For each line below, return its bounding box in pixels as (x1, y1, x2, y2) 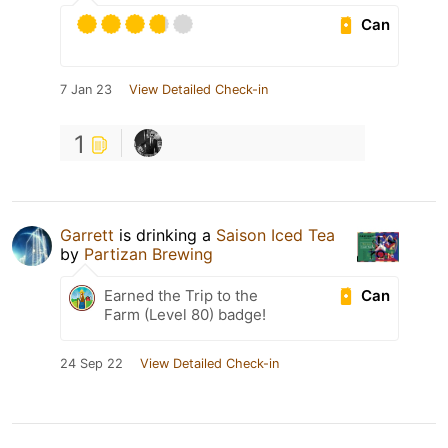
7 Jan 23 (60, 82, 112, 98)
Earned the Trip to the (104, 286, 258, 306)
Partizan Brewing (84, 244, 213, 265)
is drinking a (114, 225, 216, 246)
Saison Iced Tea (216, 225, 335, 246)
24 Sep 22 (60, 356, 123, 372)
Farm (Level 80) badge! (104, 305, 266, 325)
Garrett (60, 225, 114, 246)
